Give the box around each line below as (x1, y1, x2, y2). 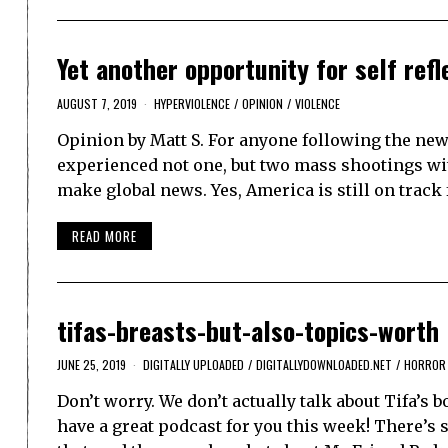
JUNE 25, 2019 (57, 356, 126, 374)
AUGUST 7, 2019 (57, 94, 137, 112)
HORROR (404, 356, 446, 374)
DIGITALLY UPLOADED (143, 356, 244, 374)
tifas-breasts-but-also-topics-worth (57, 311, 439, 351)
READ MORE (72, 226, 137, 247)
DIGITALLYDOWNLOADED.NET (256, 356, 392, 374)
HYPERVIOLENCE (154, 94, 230, 112)
